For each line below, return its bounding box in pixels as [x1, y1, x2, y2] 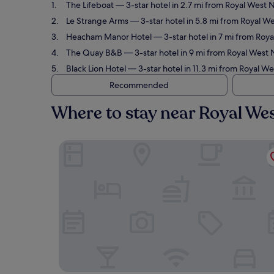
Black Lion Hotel [66, 63, 126, 74]
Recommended [109, 80, 169, 91]
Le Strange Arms [66, 15, 128, 26]
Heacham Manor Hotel [66, 31, 152, 42]
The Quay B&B [66, 47, 122, 58]
